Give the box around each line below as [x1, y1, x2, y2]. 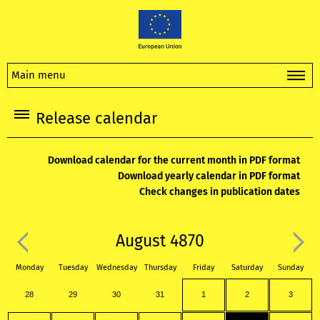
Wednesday [96, 263, 137, 273]
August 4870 [116, 231, 204, 251]
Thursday [144, 263, 176, 273]
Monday [15, 263, 44, 273]
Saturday [231, 263, 263, 273]
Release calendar [36, 109, 157, 128]
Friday [193, 263, 214, 273]
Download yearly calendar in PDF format [117, 170, 300, 183]
